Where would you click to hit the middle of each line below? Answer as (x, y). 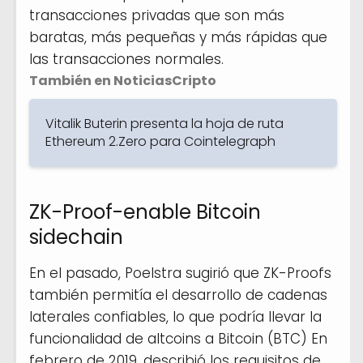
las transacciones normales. (126, 59)
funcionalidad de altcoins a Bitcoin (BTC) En (178, 338)
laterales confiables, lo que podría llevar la (175, 316)
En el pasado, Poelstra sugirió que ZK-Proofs (180, 273)
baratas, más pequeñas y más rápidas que (178, 37)
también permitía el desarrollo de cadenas (178, 295)
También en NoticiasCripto (123, 80)
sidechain (76, 237)
